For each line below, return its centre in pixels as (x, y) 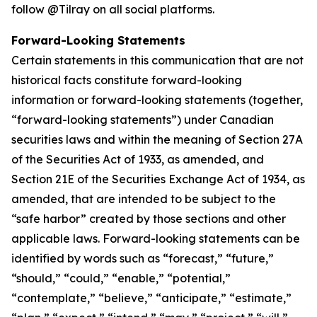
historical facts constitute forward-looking (127, 80)
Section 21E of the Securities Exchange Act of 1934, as (158, 179)
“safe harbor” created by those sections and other (149, 219)
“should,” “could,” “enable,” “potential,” (121, 278)
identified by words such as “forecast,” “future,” (143, 258)
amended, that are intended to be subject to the (144, 199)
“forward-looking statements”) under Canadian (143, 120)
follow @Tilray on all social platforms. (113, 9)
